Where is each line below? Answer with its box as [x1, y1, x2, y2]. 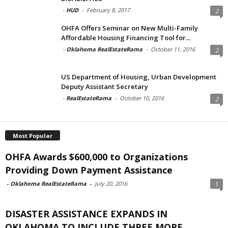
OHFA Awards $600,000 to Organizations [5, 151, 188, 163]
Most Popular [13, 132, 52, 140]
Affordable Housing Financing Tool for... [61, 33, 190, 43]
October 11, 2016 [151, 45, 195, 53]
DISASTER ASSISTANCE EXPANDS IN [5, 208, 167, 220]
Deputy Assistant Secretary [61, 82, 148, 92]
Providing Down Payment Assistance [5, 164, 173, 177]
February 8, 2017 [87, 6, 130, 14]
